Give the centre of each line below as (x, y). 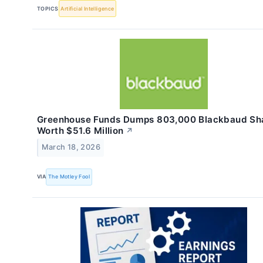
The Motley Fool (69, 177)
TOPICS (48, 8)
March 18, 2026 (71, 147)
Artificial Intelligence (87, 8)
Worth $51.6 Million (80, 131)
